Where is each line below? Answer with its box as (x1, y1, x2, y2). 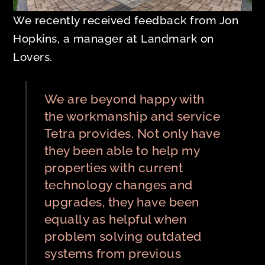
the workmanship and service (44, 109, 221, 124)
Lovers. (13, 50, 53, 64)
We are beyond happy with (44, 92, 205, 107)
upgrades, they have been (44, 195, 199, 210)
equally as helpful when (44, 212, 187, 227)
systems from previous (44, 246, 182, 261)
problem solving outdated (44, 229, 202, 244)
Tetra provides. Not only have (44, 126, 221, 141)
